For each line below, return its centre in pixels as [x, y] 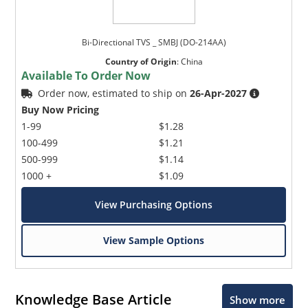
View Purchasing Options [154, 204]
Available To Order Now [86, 75]
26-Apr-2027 [219, 93]
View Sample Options [154, 240]
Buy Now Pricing [60, 109]
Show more [257, 299]
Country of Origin [141, 61]
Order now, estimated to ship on [114, 93]
